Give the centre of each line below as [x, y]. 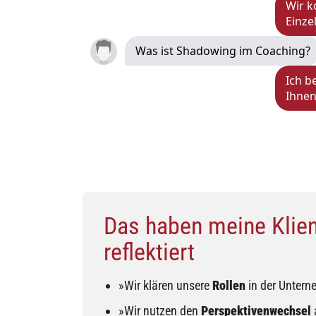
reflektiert [149, 252]
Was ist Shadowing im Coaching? [223, 51]
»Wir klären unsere [166, 286]
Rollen [229, 286]
